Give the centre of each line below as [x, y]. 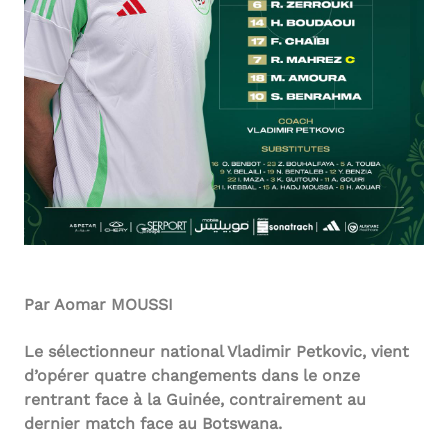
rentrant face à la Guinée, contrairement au [195, 399]
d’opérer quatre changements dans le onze [192, 375]
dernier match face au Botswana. [153, 423]
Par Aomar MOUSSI [98, 304]
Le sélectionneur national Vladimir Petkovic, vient [216, 351]
